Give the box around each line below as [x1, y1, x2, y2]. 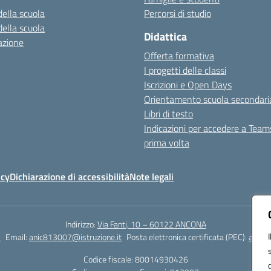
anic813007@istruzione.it [29, 230, 122, 243]
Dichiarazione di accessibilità [10, 169, 129, 184]
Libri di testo [144, 106, 193, 121]
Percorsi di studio [144, 6, 211, 21]
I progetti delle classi [144, 63, 226, 77]
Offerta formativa [144, 48, 214, 63]
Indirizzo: [65, 218, 97, 230]
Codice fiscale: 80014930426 [83, 253, 188, 266]
